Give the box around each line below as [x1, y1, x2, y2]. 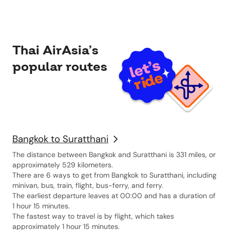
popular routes [12, 59, 107, 75]
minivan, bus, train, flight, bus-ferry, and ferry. [12, 181, 163, 190]
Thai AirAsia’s [12, 42, 99, 59]
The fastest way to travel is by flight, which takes [12, 212, 174, 221]
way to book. [178, 9, 220, 18]
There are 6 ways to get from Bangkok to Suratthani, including [12, 170, 217, 180]
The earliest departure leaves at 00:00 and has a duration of [12, 191, 216, 200]
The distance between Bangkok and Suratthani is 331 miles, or [12, 150, 216, 159]
